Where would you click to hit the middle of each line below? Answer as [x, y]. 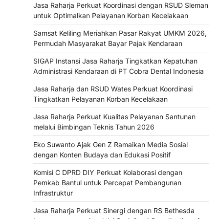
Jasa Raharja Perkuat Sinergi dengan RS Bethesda [114, 211]
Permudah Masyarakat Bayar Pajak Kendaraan [108, 44]
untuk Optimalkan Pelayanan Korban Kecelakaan [111, 16]
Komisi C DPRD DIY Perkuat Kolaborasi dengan [108, 173]
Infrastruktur [53, 193]
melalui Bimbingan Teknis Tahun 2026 [94, 127]
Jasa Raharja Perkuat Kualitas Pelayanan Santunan [114, 117]
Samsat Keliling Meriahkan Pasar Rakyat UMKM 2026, [120, 33]
